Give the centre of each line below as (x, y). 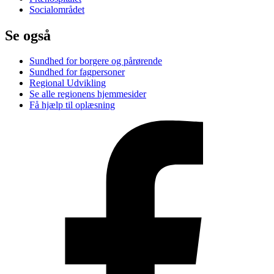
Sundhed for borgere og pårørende (96, 61)
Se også (28, 35)
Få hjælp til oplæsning (72, 105)
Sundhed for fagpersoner (77, 72)
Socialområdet (57, 9)
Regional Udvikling (68, 83)
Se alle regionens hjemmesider (88, 94)
